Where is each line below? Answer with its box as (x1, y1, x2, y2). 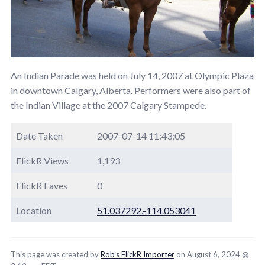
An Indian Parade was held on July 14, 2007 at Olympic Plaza (11, 69, 254, 81)
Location (16, 204, 51, 216)
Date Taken (16, 130, 63, 141)
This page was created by (11, 249, 101, 259)
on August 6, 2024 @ (174, 249, 249, 259)
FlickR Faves (16, 179, 67, 191)
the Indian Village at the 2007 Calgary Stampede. (11, 99, 206, 111)
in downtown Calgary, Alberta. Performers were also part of (11, 84, 251, 96)
